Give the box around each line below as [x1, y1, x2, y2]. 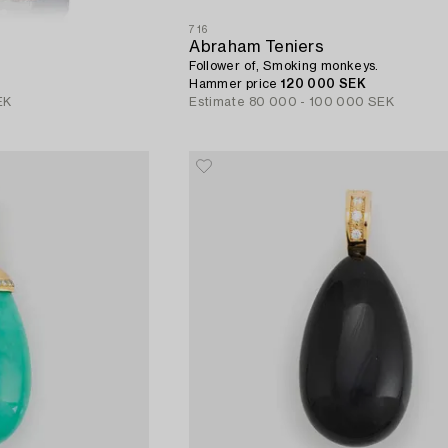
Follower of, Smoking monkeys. [189, 59, 379, 72]
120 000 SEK [281, 77, 366, 90]
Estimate [189, 95, 246, 108]
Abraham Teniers [189, 38, 325, 55]
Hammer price [189, 77, 282, 90]
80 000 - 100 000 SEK [248, 95, 395, 108]
